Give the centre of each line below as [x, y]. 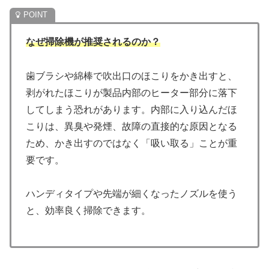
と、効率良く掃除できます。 [88, 211]
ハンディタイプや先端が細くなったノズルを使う [131, 194]
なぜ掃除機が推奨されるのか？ [93, 41]
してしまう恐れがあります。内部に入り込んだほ [131, 109]
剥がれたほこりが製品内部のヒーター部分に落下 [131, 92]
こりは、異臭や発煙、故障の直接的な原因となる [131, 126]
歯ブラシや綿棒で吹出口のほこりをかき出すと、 [131, 76]
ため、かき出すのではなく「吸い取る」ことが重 [131, 143]
